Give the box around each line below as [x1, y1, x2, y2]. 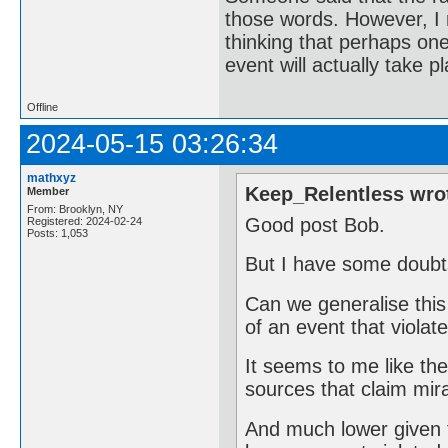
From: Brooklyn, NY [27, 203, 123, 216]
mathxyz [27, 171, 76, 186]
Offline [27, 101, 58, 114]
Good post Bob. [245, 213, 386, 236]
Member [27, 185, 69, 198]
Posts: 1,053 [27, 227, 88, 240]
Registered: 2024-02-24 [27, 215, 142, 228]
